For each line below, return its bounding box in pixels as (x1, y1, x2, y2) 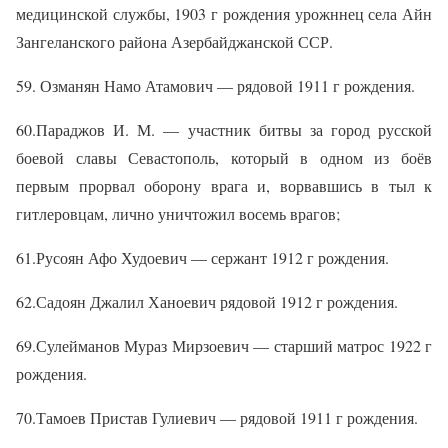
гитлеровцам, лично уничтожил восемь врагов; (16, 203, 340, 225)
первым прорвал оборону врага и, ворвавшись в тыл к (16, 175, 432, 197)
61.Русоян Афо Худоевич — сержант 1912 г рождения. (16, 247, 389, 269)
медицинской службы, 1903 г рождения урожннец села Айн (16, 3, 432, 25)
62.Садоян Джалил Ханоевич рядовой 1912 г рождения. (16, 291, 398, 313)
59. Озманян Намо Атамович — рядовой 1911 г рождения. (16, 75, 415, 97)
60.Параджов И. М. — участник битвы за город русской (16, 119, 432, 141)
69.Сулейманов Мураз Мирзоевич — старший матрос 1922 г (16, 335, 432, 357)
